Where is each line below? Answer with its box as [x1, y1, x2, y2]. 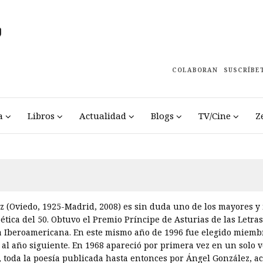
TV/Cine [198, 110, 231, 122]
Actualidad [79, 110, 126, 122]
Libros [27, 110, 55, 122]
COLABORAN [172, 66, 218, 74]
